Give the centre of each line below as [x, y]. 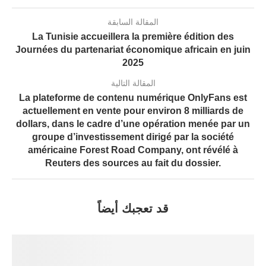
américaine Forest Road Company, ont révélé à [133, 150]
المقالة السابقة [133, 22]
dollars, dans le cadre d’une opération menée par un [133, 124]
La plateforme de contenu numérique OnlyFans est [133, 98]
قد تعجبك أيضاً [133, 209]
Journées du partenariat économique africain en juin [133, 50]
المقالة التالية [133, 83]
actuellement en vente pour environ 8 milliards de [133, 111]
